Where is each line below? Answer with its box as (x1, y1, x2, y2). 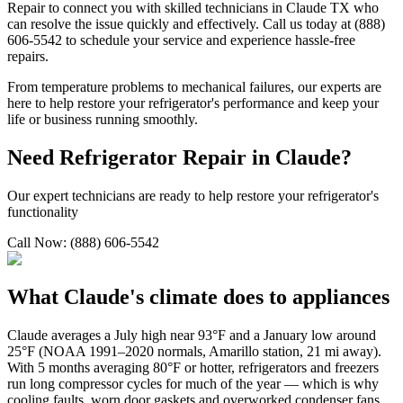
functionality (7, 204, 78, 220)
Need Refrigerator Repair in (7, 146, 275, 170)
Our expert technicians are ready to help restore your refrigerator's (7, 188, 379, 204)
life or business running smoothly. (7, 112, 198, 128)
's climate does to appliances (130, 285, 390, 309)
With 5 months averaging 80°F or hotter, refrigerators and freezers (7, 360, 379, 376)
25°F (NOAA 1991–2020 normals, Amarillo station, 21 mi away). (7, 344, 381, 360)
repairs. (7, 49, 49, 65)
